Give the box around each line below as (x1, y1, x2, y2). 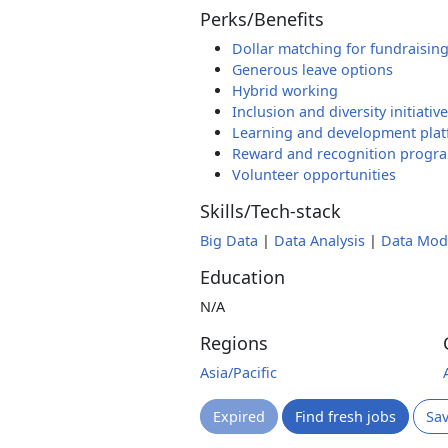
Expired (213, 407, 265, 426)
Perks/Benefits (200, 7, 324, 31)
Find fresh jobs (295, 407, 396, 426)
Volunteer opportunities (232, 165, 396, 184)
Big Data (200, 231, 258, 250)
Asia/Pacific (200, 363, 277, 382)
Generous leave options (232, 60, 393, 79)
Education (200, 265, 285, 289)
